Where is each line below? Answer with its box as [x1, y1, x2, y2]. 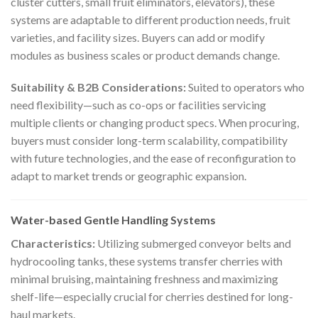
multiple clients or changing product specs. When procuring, [11, 116, 299, 130]
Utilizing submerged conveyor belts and [95, 236, 291, 251]
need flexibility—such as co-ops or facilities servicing [11, 98, 266, 112]
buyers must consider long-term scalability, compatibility [11, 133, 287, 148]
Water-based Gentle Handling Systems [11, 213, 216, 227]
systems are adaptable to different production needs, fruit [11, 12, 290, 26]
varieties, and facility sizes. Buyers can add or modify [11, 30, 265, 44]
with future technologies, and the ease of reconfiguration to [11, 151, 296, 165]
